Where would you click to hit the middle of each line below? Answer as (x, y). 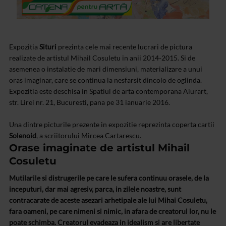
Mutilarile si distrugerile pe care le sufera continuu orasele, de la (109, 178)
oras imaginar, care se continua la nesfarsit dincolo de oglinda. (105, 80)
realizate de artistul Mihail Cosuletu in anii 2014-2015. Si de (102, 58)
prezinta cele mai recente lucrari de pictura (124, 47)
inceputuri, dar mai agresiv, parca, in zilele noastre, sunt (95, 189)
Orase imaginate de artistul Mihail (99, 148)
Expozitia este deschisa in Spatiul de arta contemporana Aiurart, (108, 91)
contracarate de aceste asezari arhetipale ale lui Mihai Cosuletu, (108, 200)
